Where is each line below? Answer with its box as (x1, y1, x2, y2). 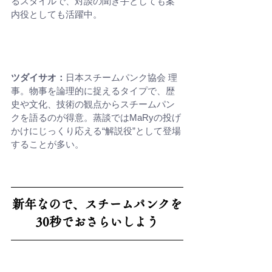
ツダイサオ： (11, 72, 66, 83)
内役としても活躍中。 (11, 8, 102, 19)
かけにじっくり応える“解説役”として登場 (11, 125, 181, 136)
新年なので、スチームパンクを (12, 197, 182, 210)
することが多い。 (11, 138, 84, 149)
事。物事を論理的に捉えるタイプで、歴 (11, 85, 175, 96)
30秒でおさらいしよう (36, 215, 158, 228)
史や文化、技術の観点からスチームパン (11, 98, 175, 109)
